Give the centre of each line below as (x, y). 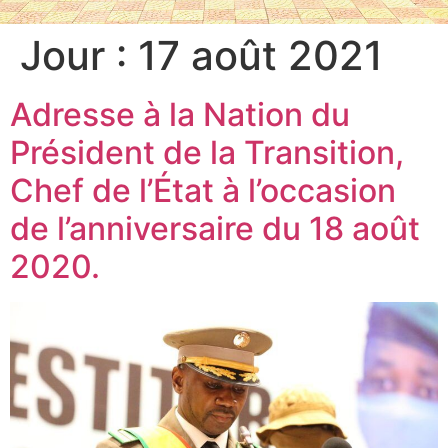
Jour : (79, 55)
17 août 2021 (260, 55)
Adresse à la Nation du (180, 114)
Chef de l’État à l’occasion (203, 190)
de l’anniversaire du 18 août (215, 228)
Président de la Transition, (207, 152)
